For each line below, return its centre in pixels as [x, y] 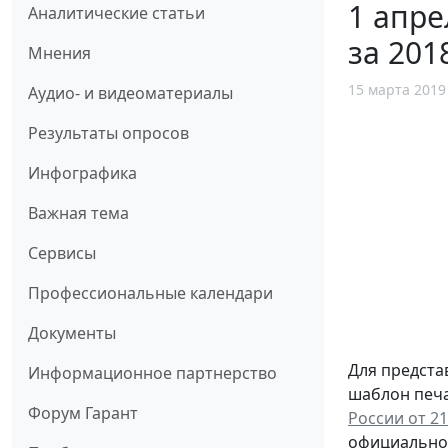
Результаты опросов [108, 132]
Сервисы [62, 252]
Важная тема [78, 212]
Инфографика [82, 172]
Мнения [59, 52]
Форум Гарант [83, 412]
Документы [72, 332]
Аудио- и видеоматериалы [130, 92]
